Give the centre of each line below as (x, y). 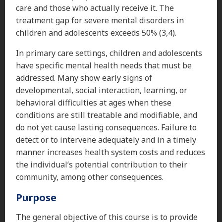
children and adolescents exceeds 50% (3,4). (96, 32)
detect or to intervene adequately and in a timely (106, 139)
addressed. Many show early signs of (84, 78)
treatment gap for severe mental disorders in (100, 20)
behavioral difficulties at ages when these (94, 102)
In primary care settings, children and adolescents (109, 53)
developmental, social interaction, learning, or (102, 90)
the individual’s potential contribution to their (102, 164)
